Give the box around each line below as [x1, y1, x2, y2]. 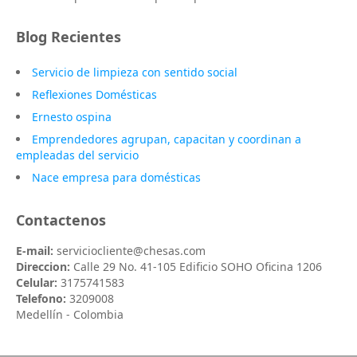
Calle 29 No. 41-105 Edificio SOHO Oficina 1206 [70, 259, 322, 274]
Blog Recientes [16, 27, 121, 46]
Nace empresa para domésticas [32, 170, 201, 185]
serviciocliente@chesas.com [53, 243, 206, 258]
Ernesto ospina [32, 109, 112, 124]
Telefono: [16, 291, 66, 306]
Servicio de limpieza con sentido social [32, 65, 237, 80]
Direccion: [16, 259, 70, 274]
